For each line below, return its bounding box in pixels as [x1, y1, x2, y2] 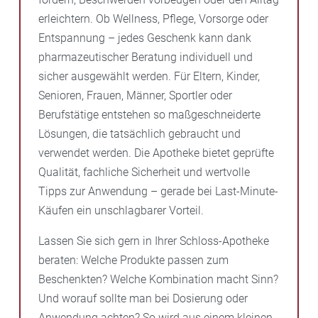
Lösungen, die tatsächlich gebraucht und [38, 126, 241, 141]
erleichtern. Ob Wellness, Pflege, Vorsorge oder [38, 11, 268, 26]
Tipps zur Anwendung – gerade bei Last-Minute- [38, 184, 278, 198]
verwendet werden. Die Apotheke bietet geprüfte [38, 146, 274, 160]
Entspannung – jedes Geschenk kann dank [38, 31, 251, 45]
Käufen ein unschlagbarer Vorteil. [38, 203, 204, 217]
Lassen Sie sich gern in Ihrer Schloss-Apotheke [38, 234, 269, 248]
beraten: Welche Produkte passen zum [38, 253, 229, 267]
